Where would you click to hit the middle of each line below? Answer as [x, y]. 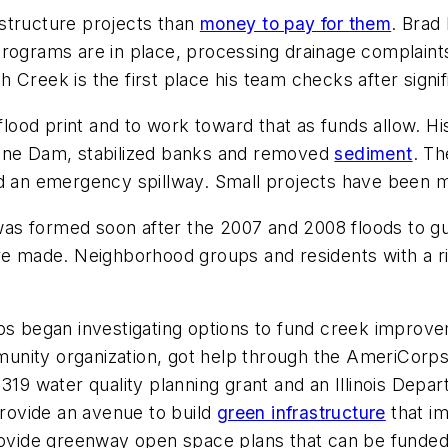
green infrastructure [301, 413]
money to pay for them [295, 24]
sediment [373, 153]
